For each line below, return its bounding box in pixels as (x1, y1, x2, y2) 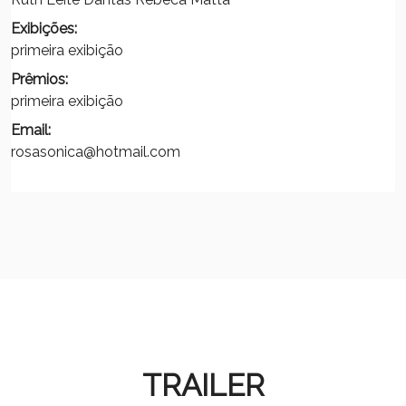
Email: (11, 121, 51, 139)
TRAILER (141, 367, 265, 403)
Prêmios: (11, 70, 68, 88)
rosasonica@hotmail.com (11, 142, 180, 160)
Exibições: (11, 19, 77, 37)
